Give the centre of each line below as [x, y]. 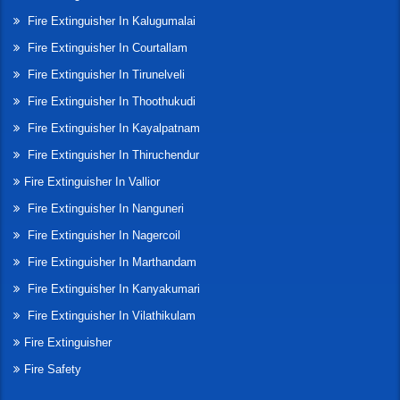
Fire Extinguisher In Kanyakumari [112, 289]
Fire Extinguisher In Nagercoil [102, 236]
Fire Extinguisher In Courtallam [106, 48]
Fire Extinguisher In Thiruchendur [112, 155]
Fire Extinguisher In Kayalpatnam [112, 129]
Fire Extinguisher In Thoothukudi [110, 102]
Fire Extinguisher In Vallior [92, 182]
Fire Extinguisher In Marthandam [110, 262]
